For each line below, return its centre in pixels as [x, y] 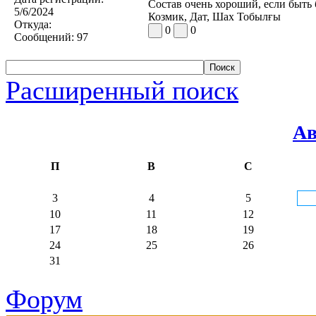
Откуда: [33, 24]
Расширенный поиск [122, 90]
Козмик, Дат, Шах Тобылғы [214, 16]
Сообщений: [44, 37]
